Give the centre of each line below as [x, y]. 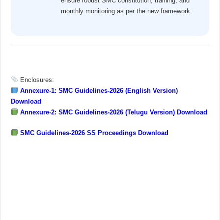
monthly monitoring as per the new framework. [127, 11]
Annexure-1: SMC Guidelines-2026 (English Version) [98, 90]
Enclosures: [36, 80]
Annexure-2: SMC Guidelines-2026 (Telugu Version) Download [113, 112]
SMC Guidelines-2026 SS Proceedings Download [94, 133]
